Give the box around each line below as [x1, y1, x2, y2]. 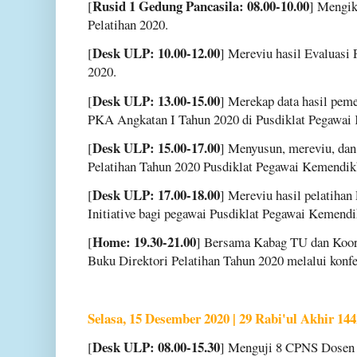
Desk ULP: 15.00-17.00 [92, 137, 220, 158]
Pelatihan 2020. [88, 15, 168, 34]
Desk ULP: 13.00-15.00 [92, 90, 220, 111]
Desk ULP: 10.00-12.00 [92, 43, 220, 64]
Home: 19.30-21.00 [92, 232, 196, 253]
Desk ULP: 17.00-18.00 [92, 185, 220, 205]
